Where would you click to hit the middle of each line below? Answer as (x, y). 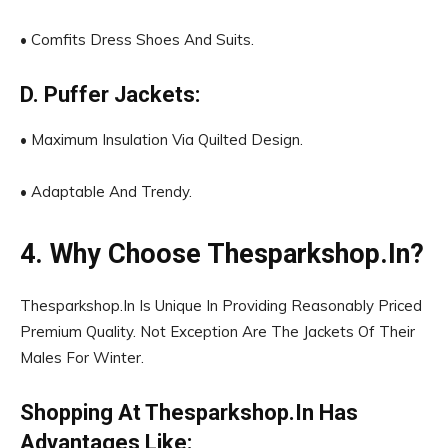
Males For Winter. (82, 357)
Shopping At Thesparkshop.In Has (189, 412)
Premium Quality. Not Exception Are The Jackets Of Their (217, 331)
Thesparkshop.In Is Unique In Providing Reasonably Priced (221, 305)
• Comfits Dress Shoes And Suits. (137, 39)
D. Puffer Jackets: (110, 94)
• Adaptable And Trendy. (106, 191)
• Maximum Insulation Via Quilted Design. (161, 139)
